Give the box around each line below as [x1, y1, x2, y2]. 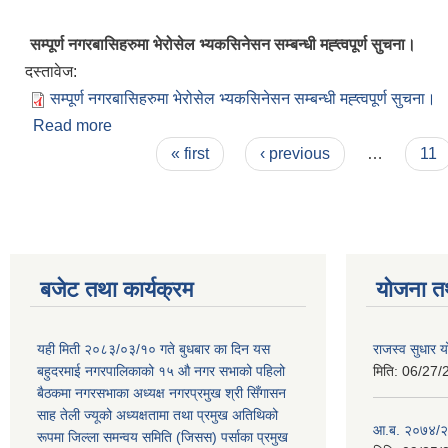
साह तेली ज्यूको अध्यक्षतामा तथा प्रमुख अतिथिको [37, 407, 278, 423]
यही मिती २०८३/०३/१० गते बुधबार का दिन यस [37, 341, 270, 357]
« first [170, 145, 209, 162]
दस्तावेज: [25, 63, 81, 80]
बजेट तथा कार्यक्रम [40, 277, 193, 302]
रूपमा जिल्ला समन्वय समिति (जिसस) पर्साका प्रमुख [37, 429, 288, 445]
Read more [33, 117, 112, 134]
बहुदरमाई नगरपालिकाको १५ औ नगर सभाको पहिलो [37, 363, 285, 379]
